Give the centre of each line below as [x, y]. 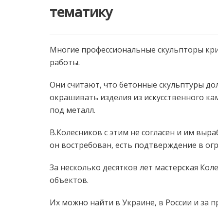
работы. [65, 62]
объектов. [69, 180]
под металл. [73, 110]
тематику [81, 12]
